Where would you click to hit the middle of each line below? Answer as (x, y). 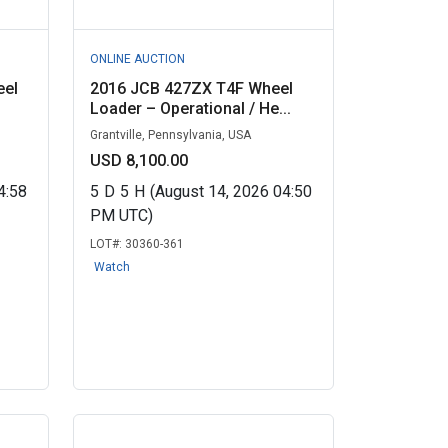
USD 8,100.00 (138, 160)
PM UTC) (121, 215)
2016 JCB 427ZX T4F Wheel (191, 88)
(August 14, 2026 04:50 (230, 191)
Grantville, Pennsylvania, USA (170, 135)
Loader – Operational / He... (190, 108)
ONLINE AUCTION (137, 59)
